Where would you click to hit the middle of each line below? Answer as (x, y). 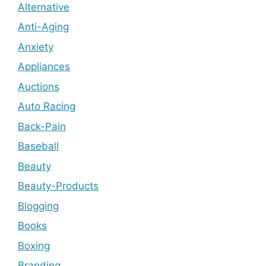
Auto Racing (47, 106)
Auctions (39, 86)
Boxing (34, 246)
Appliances (44, 66)
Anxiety (36, 47)
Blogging (38, 206)
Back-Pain (42, 126)
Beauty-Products (58, 186)
